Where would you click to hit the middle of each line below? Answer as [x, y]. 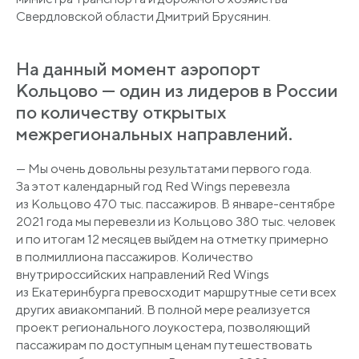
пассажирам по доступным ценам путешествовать [164, 345]
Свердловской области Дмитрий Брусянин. [143, 16]
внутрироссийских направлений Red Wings [143, 274]
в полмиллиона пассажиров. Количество [135, 256]
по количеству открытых [121, 111]
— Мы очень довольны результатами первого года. [164, 168]
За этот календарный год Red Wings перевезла [153, 186]
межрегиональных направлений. [154, 133]
